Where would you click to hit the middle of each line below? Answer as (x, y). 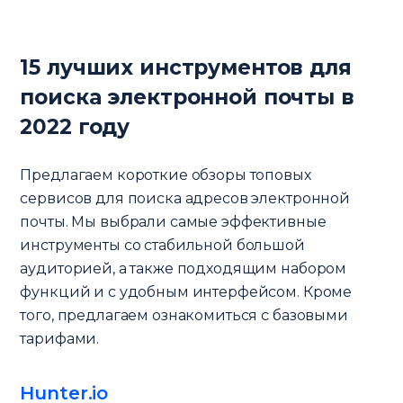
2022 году (75, 126)
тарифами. (60, 338)
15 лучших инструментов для (186, 67)
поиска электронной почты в (187, 97)
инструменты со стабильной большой (162, 245)
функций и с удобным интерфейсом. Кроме (186, 291)
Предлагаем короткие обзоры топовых (166, 175)
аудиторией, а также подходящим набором (184, 268)
